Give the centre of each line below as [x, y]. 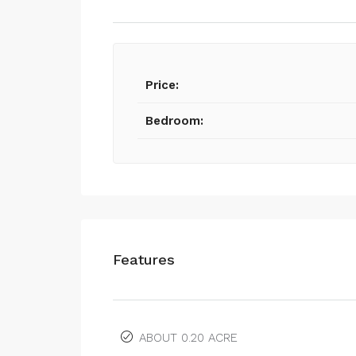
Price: [162, 85]
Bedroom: [174, 121]
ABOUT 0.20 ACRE [188, 338]
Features [144, 259]
